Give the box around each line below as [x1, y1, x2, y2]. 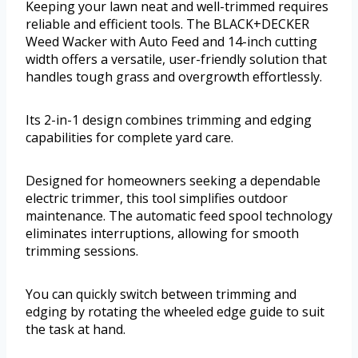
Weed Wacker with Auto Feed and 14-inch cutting [26, 32, 317, 50]
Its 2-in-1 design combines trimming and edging [26, 110, 312, 129]
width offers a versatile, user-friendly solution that [26, 50, 327, 68]
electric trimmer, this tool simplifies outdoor [26, 189, 288, 207]
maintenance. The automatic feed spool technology [26, 206, 332, 225]
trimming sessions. [26, 241, 138, 260]
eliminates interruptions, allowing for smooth [26, 224, 299, 242]
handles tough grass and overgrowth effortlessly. [26, 67, 322, 86]
